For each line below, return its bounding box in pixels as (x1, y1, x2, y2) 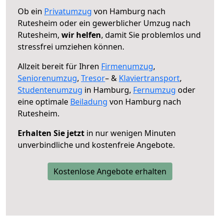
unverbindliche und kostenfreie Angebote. (18, 139, 175, 150)
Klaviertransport (119, 72, 180, 83)
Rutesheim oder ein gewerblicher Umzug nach (18, 17, 191, 28)
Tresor (81, 72, 105, 83)
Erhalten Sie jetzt (18, 127, 84, 138)
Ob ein (18, 5, 44, 17)
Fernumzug (133, 84, 176, 95)
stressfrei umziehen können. (18, 41, 124, 52)
